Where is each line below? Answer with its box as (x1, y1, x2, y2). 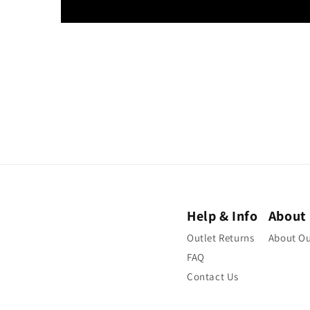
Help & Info (187, 207, 258, 226)
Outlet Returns (187, 231, 255, 245)
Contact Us (187, 270, 239, 284)
